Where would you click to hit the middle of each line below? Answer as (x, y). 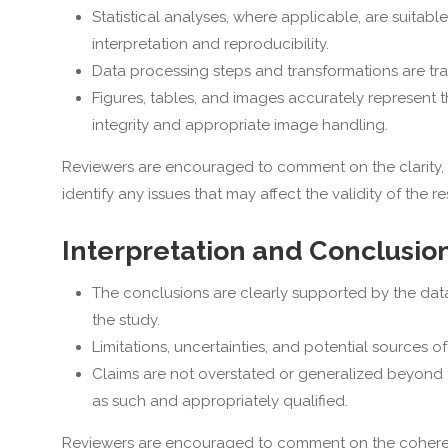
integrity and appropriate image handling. (239, 125)
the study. (125, 320)
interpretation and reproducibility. (210, 44)
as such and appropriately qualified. (219, 401)
